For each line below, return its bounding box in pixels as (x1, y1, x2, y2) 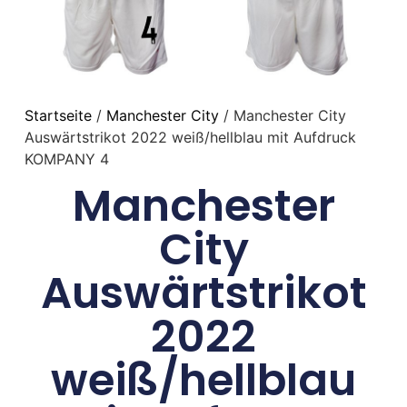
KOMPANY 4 (24, 150, 109, 169)
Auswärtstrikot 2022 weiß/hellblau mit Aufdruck (24, 128, 356, 147)
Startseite (24, 106, 92, 125)
